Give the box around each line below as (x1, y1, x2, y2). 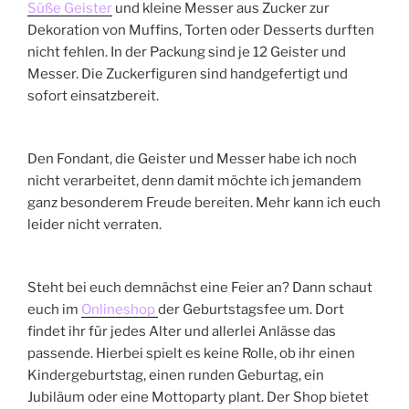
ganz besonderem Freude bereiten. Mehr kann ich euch (27, 194, 381, 212)
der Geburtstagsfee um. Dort (158, 301, 344, 319)
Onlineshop (81, 301, 158, 319)
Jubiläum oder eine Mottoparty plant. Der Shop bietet (27, 389, 369, 406)
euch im (27, 301, 81, 319)
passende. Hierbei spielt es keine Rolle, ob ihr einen (27, 345, 355, 362)
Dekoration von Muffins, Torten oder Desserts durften (27, 22, 374, 39)
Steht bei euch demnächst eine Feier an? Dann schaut (27, 279, 372, 297)
